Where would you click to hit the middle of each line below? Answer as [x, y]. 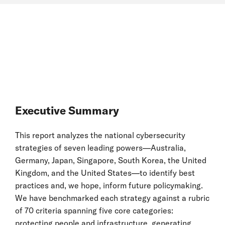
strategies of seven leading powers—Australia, [100, 148]
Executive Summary [67, 110]
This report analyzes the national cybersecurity [100, 135]
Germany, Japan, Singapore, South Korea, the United [111, 160]
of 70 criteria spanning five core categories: [94, 210]
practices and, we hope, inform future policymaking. [109, 185]
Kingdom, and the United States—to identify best [105, 173]
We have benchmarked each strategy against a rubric [112, 198]
